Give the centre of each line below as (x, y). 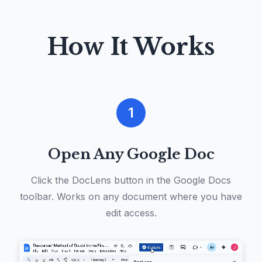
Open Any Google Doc (131, 154)
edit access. (131, 213)
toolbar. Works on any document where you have (131, 196)
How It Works (131, 47)
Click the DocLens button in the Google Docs (131, 180)
